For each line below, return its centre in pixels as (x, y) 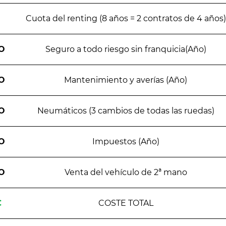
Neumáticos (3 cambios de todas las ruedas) (126, 111)
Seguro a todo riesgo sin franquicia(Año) (126, 49)
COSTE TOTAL (126, 203)
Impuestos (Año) (126, 142)
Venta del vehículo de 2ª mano (126, 173)
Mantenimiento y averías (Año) (126, 80)
